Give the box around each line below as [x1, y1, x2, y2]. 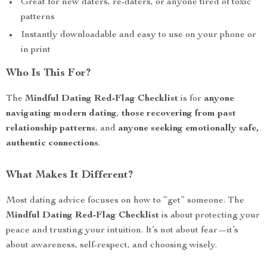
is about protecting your [159, 211, 260, 221]
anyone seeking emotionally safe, [118, 124, 259, 133]
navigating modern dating [6, 109, 117, 119]
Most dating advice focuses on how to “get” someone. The [6, 196, 244, 206]
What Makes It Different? [6, 170, 133, 181]
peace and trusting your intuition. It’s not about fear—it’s [6, 226, 238, 235]
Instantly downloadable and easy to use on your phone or [21, 30, 256, 40]
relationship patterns [6, 124, 95, 133]
